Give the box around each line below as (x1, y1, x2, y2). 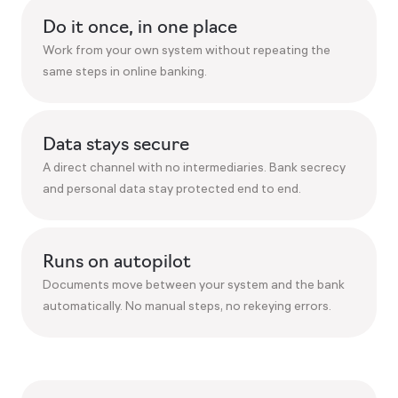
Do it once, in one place (43, 16, 237, 37)
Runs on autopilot (43, 251, 191, 272)
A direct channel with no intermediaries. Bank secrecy (43, 159, 346, 175)
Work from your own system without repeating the (43, 42, 330, 58)
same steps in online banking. (43, 63, 207, 79)
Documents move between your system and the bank (43, 276, 345, 292)
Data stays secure (43, 133, 189, 155)
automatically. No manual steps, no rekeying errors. (43, 298, 331, 314)
